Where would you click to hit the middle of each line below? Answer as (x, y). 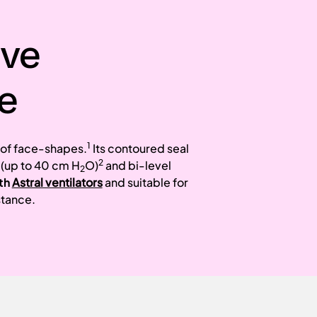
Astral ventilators (57, 182)
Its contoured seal (139, 148)
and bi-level (137, 165)
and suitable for (145, 182)
